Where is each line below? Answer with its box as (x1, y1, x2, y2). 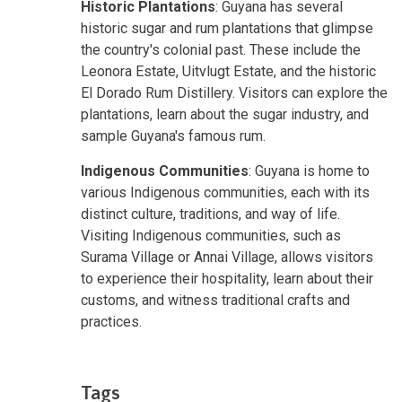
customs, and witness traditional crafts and (81, 291, 350, 309)
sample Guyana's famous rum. (81, 127, 266, 144)
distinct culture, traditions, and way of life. (81, 205, 340, 223)
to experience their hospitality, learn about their (81, 269, 373, 287)
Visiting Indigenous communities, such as (81, 226, 341, 244)
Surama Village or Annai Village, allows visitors (81, 248, 373, 266)
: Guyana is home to (249, 162, 370, 179)
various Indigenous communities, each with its (81, 183, 370, 201)
